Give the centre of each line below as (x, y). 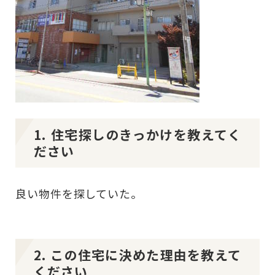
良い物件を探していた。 (79, 194)
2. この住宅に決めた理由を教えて (137, 255)
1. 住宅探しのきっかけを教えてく (137, 135)
